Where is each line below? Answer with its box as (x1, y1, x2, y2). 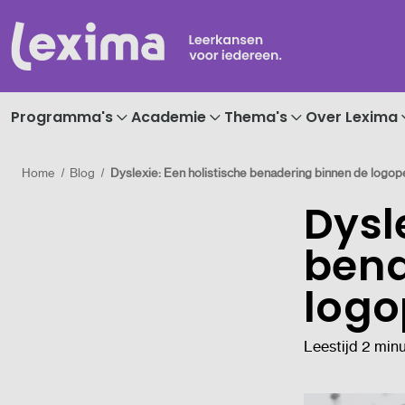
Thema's (224, 106, 287, 127)
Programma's (11, 106, 113, 127)
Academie (131, 106, 206, 127)
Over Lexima (306, 106, 398, 127)
